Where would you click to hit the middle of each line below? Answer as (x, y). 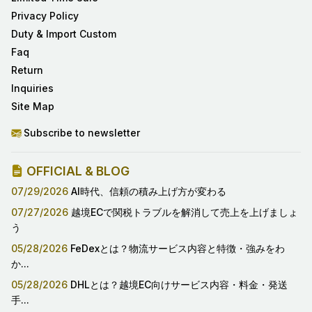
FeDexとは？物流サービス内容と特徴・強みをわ (178, 249)
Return (27, 70)
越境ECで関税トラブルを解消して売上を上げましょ (185, 212)
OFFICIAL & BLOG (77, 171)
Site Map (33, 107)
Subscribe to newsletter (80, 133)
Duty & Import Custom (64, 34)
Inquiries (32, 88)
